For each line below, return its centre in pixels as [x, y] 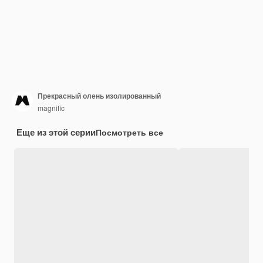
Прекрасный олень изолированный [99, 96]
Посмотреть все [129, 132]
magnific [51, 108]
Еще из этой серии [56, 132]
